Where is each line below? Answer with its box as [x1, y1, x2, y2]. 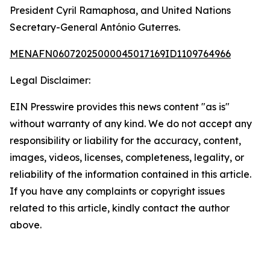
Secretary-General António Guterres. [10, 21, 180, 33]
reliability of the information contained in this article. [10, 168, 251, 180]
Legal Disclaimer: [10, 74, 90, 86]
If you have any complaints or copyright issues [10, 185, 225, 197]
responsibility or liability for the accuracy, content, [10, 134, 241, 146]
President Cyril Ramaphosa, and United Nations [10, 4, 231, 16]
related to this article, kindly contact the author [10, 202, 230, 214]
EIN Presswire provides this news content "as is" [10, 101, 230, 113]
